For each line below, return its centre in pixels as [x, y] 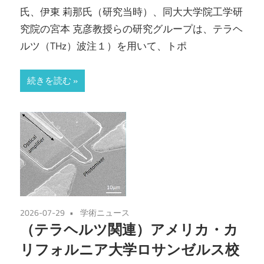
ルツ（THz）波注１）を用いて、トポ [103, 46]
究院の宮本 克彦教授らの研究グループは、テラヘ [131, 29]
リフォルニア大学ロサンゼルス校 [130, 250]
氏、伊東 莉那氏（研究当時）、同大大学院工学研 [131, 11]
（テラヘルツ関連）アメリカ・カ [129, 230]
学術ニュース [105, 213]
